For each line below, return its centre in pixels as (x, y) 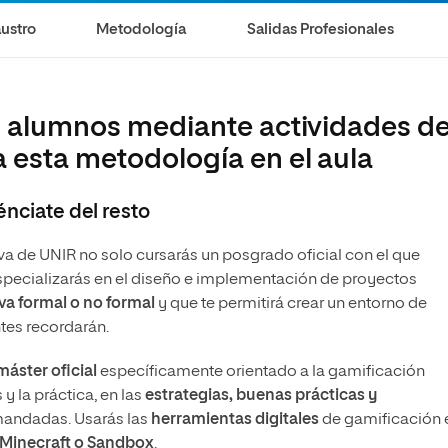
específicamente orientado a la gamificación (261, 372)
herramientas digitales (235, 420)
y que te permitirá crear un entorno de (291, 304)
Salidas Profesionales (321, 29)
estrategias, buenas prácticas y (261, 396)
